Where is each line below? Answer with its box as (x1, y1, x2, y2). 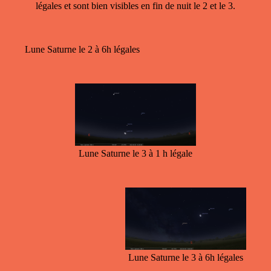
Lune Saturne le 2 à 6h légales (25, 44, 140, 54)
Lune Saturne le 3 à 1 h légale (79, 148, 192, 158)
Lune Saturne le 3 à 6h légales (128, 252, 243, 263)
